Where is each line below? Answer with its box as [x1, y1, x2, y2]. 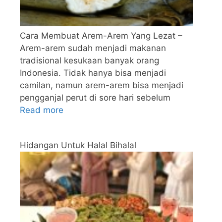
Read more [20, 105, 63, 115]
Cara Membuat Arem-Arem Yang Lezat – [20, 31, 182, 41]
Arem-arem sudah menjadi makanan [20, 43, 166, 54]
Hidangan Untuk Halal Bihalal [20, 140, 136, 150]
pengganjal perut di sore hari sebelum [20, 93, 170, 103]
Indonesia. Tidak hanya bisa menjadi [20, 68, 166, 78]
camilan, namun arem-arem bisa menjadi [20, 80, 183, 91]
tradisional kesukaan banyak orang [20, 55, 159, 66]
